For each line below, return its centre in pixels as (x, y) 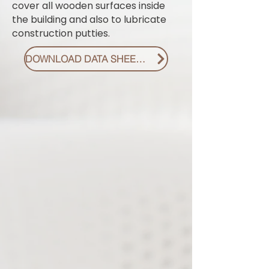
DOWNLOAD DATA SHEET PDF (141, 59)
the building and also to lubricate (89, 20)
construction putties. (61, 33)
